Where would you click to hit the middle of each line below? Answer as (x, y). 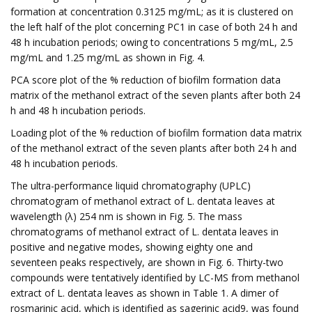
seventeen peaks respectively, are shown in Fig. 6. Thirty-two (147, 262)
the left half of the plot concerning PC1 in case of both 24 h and (154, 27)
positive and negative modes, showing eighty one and (132, 247)
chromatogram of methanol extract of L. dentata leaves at (143, 201)
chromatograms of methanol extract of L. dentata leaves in (145, 232)
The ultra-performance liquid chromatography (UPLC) (131, 186)
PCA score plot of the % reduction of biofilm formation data (146, 80)
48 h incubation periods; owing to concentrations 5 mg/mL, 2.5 (152, 42)
